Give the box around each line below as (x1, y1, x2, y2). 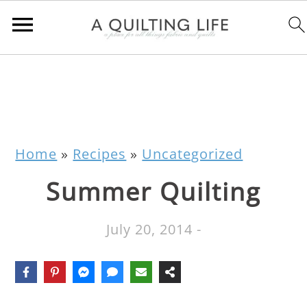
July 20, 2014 (106, 220, 193, 238)
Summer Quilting (46, 175, 261, 208)
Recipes (73, 145, 127, 163)
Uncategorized (142, 145, 243, 163)
